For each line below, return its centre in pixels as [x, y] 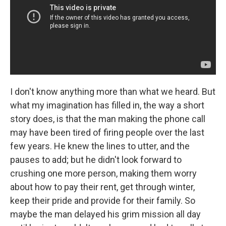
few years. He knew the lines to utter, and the [100, 146]
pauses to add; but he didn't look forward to [96, 159]
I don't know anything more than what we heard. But [113, 91]
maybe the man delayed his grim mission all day [105, 214]
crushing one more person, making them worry [103, 173]
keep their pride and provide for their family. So [103, 200]
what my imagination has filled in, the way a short [107, 105]
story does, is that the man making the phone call [108, 119]
